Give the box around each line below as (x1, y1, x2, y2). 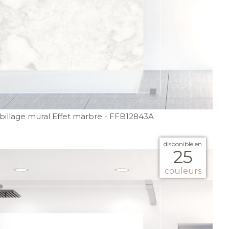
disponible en (164, 140, 202, 148)
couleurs (164, 166, 201, 176)
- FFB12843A (104, 111, 154, 121)
